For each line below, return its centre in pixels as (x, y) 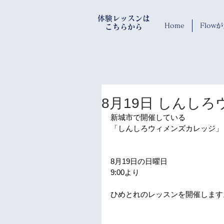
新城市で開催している (148, 117)
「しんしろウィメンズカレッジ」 (167, 128)
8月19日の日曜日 (139, 161)
